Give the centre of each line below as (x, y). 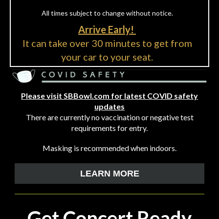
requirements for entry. (109, 128)
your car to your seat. (107, 57)
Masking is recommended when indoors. (109, 148)
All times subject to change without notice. (107, 13)
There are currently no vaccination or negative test (109, 117)
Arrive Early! (107, 29)
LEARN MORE (109, 174)
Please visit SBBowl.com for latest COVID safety (109, 96)
